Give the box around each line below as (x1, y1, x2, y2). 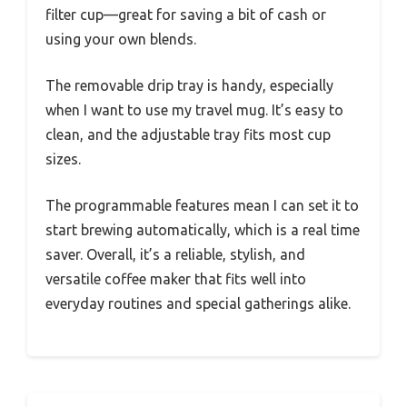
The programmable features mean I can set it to (45, 197, 359, 214)
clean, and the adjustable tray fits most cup (45, 126, 331, 144)
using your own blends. (45, 31, 196, 48)
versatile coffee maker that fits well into (45, 271, 306, 288)
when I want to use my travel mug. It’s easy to (45, 102, 343, 119)
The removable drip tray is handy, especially (45, 77, 333, 94)
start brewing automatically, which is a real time (45, 222, 360, 239)
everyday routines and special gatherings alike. (45, 295, 351, 313)
